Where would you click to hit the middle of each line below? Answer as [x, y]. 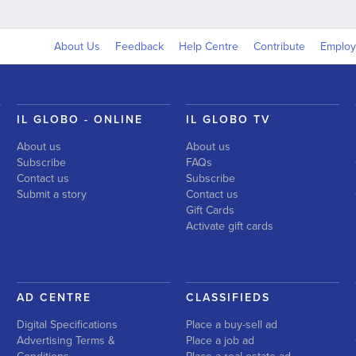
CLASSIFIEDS [228, 298]
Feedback [139, 47]
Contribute [279, 47]
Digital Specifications [67, 325]
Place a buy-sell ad [231, 325]
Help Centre [209, 47]
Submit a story [51, 195]
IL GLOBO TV [228, 120]
